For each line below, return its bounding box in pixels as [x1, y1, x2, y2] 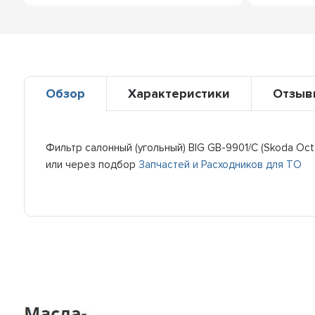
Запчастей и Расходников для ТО [139, 157, 302, 171]
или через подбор [46, 157, 139, 171]
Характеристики [128, 85, 231, 101]
